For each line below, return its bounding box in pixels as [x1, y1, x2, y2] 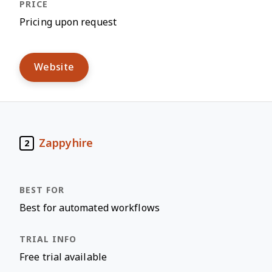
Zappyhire [39, 137, 93, 149]
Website [34, 62, 75, 72]
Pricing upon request [19, 17, 117, 27]
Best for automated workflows [19, 203, 160, 213]
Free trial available [19, 252, 107, 262]
